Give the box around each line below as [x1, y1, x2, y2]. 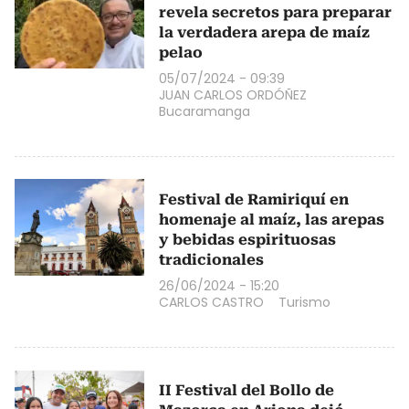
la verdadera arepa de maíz [159, 23, 370, 41]
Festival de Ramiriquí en [159, 190, 349, 208]
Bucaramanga [159, 101, 250, 121]
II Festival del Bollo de [159, 381, 334, 399]
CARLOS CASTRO [159, 292, 264, 311]
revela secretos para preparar [159, 3, 392, 21]
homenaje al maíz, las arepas [159, 210, 384, 228]
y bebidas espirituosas [159, 230, 336, 248]
